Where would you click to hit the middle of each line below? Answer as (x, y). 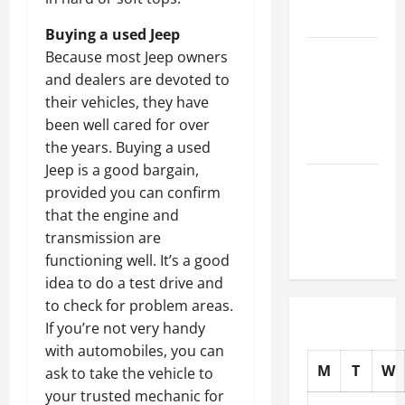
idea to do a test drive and (134, 283)
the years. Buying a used (128, 148)
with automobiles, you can (135, 351)
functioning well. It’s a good (137, 261)
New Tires (335, 100)
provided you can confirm (133, 193)
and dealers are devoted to (137, 80)
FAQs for (331, 204)
